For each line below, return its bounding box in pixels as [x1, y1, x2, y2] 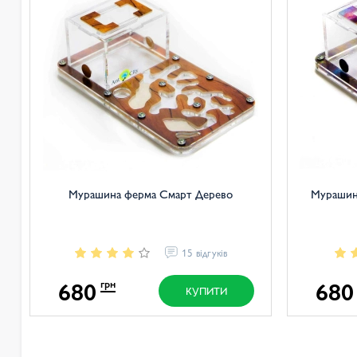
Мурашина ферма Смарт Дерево [68, 185, 233, 202]
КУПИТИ [185, 283, 227, 298]
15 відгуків [181, 245, 227, 260]
